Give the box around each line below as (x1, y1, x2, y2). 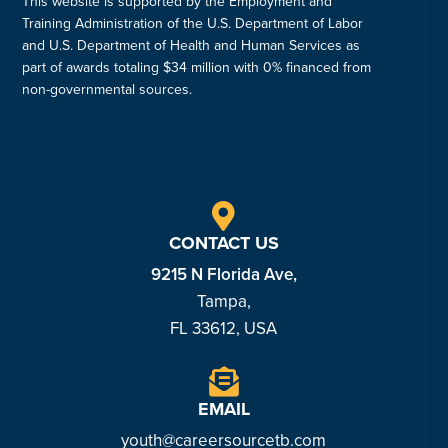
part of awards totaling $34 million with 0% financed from (22, 59, 372, 76)
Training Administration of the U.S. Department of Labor (22, 15, 364, 32)
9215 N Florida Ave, (150, 264, 297, 285)
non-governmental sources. (22, 81, 193, 98)
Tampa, (196, 291, 251, 312)
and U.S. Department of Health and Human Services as (22, 37, 361, 54)
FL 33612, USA (170, 318, 277, 339)
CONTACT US (168, 232, 279, 254)
